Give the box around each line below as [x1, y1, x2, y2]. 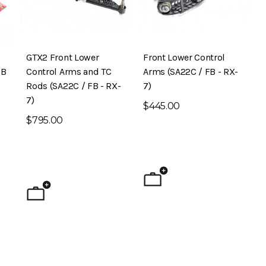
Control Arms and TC [26, 65, 112, 77]
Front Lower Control [143, 51, 226, 63]
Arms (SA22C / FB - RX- [143, 65, 239, 77]
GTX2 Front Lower [26, 51, 99, 63]
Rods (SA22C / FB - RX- [26, 80, 121, 91]
